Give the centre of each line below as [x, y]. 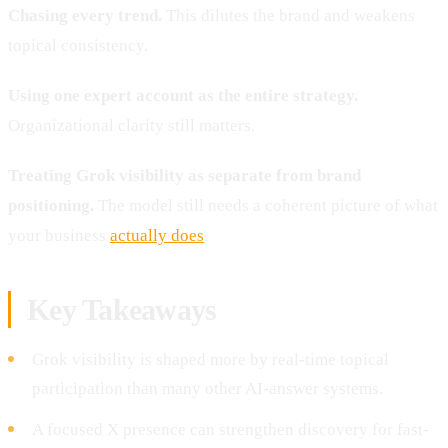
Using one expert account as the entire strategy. [183, 95]
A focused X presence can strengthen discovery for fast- [230, 429]
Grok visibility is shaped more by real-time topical [210, 359]
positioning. [51, 205]
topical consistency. [78, 45]
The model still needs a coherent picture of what [266, 205]
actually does [157, 235]
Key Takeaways [122, 309]
